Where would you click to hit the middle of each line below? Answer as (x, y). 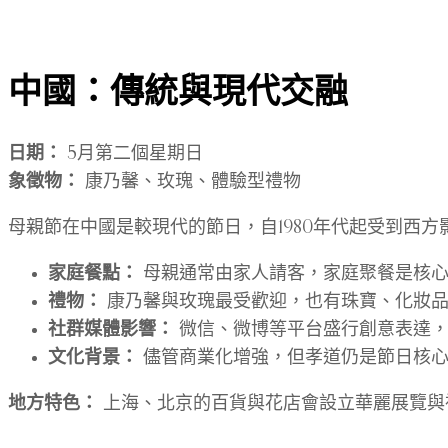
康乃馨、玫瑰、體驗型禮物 (190, 182)
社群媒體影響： (111, 330)
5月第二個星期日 (132, 154)
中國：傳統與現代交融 (178, 91)
